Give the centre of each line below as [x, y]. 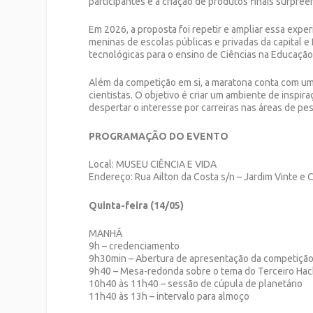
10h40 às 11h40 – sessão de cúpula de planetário [196, 284]
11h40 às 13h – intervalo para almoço [169, 296]
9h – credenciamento [134, 246]
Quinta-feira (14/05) [137, 205]
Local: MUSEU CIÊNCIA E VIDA [153, 165]
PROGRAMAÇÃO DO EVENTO [159, 136]
